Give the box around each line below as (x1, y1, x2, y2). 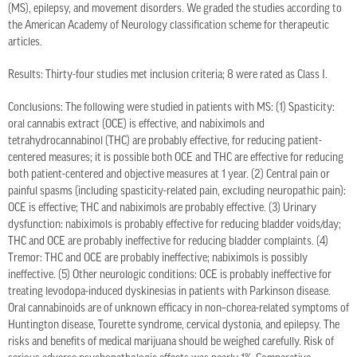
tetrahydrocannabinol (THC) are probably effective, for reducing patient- (8, 135, 322, 148)
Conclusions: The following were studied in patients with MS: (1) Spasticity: (8, 102, 335, 115)
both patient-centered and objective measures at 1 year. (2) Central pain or (8, 169, 330, 182)
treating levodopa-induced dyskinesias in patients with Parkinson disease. (8, 286, 331, 299)
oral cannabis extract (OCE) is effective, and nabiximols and (8, 119, 265, 131)
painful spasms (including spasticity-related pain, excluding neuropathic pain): (8, 186, 346, 198)
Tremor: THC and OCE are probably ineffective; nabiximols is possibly (8, 253, 308, 265)
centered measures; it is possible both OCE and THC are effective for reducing (8, 152, 343, 165)
